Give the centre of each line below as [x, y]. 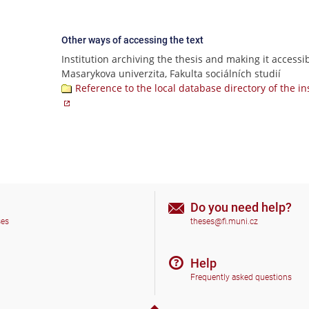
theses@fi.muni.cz [224, 222]
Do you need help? [241, 207]
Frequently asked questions [241, 278]
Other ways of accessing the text [132, 40]
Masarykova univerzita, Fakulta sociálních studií [171, 73]
